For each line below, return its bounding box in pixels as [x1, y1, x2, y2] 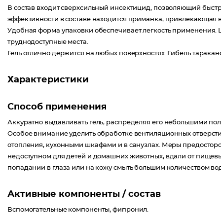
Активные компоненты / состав [7, 190, 161, 199]
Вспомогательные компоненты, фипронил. [7, 207, 149, 213]
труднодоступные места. [7, 39, 88, 45]
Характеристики [7, 75, 89, 84]
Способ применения [7, 103, 107, 111]
